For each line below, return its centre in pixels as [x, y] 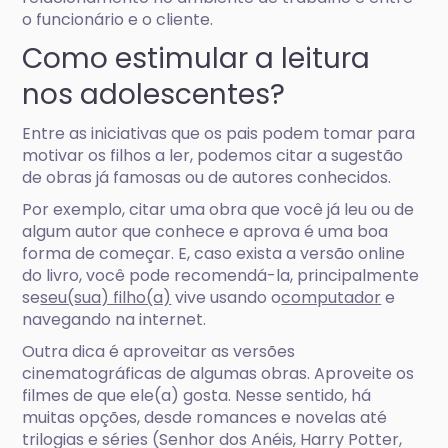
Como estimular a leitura [196, 58]
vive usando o [226, 297]
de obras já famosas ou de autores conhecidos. [207, 177]
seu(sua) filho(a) [106, 297]
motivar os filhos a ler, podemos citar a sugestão [213, 155]
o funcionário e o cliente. [118, 19]
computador [331, 297]
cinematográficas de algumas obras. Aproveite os [218, 373]
